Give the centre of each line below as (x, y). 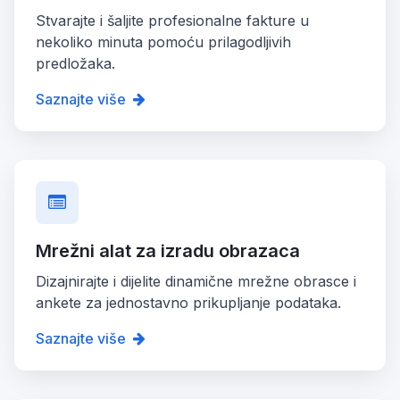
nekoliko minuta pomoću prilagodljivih (163, 42)
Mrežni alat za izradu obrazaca (168, 250)
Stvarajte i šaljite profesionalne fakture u (172, 20)
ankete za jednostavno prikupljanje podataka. (188, 302)
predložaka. (75, 63)
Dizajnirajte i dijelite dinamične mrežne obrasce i (196, 281)
